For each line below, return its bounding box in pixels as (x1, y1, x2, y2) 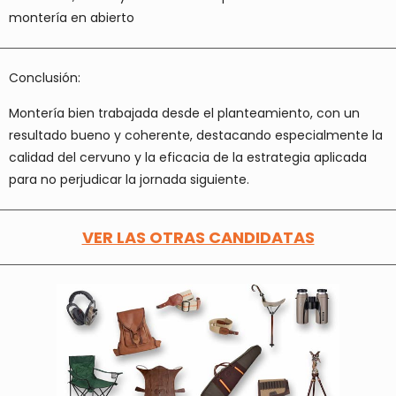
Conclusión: (9, 69, 80, 88)
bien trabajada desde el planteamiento (68, 104, 310, 123)
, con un (310, 104, 360, 123)
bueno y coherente (71, 126, 190, 145)
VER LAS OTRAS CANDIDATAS (81, 226, 315, 249)
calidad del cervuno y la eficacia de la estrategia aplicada (9, 148, 367, 167)
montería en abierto (9, 9, 134, 27)
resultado (9, 126, 71, 145)
